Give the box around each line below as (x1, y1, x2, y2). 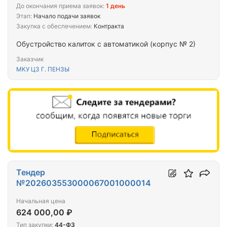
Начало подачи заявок (32, 12, 100, 20)
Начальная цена (16, 197, 65, 205)
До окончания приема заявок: (16, 2, 104, 10)
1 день (106, 2, 125, 10)
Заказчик (16, 55, 44, 63)
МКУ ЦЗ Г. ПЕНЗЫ (16, 65, 69, 73)
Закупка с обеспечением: (16, 22, 92, 30)
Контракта (92, 22, 124, 30)
